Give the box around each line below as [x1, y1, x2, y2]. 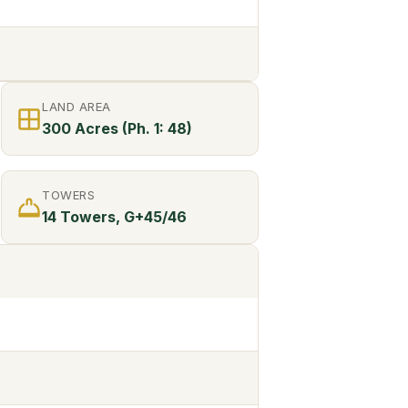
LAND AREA [42, 99, 111, 115]
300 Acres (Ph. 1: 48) [42, 119, 192, 138]
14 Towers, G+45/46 [42, 208, 187, 227]
